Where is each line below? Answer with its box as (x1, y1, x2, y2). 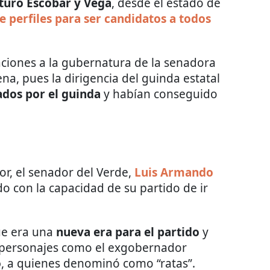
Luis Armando (134, 165, 213, 180)
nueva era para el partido (56, 224, 199, 240)
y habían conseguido (104, 86, 218, 102)
